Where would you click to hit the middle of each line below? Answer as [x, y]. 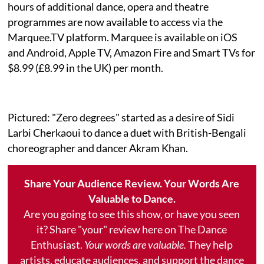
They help [210, 244]
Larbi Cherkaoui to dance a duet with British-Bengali [127, 132]
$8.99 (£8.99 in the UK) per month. [86, 67]
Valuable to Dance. [132, 198]
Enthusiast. [58, 244]
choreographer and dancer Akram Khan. [98, 148]
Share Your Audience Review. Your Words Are [132, 183]
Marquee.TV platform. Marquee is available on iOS [123, 37]
